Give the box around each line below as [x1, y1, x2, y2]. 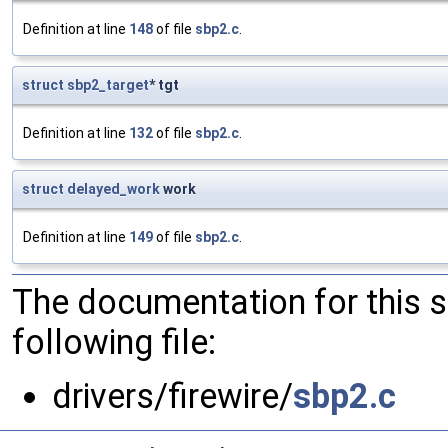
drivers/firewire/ [52, 376, 293, 417]
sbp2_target [67, 77, 149, 94]
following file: [12, 322, 216, 363]
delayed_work [67, 181, 160, 198]
